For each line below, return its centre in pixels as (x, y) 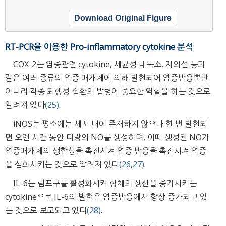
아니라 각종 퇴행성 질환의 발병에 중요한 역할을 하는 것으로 (108, 91)
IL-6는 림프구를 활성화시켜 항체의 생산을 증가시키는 (105, 183)
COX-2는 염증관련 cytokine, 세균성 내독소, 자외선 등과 (109, 64)
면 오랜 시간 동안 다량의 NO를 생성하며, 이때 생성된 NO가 (107, 137)
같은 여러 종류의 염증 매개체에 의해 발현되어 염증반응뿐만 (107, 77)
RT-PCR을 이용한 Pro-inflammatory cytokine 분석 (99, 46)
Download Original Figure (123, 18)
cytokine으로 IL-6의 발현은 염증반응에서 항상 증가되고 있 (106, 196)
